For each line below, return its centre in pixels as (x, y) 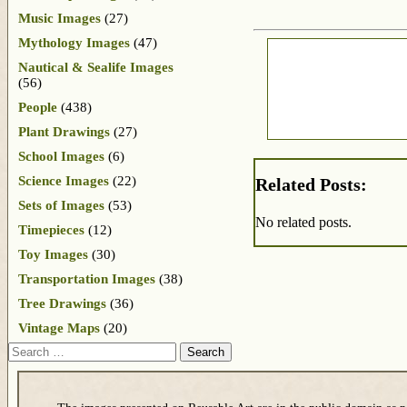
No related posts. (303, 223)
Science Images (64, 180)
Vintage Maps (59, 328)
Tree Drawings (62, 303)
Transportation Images (87, 278)
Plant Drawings (64, 131)
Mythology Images (74, 42)
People (38, 107)
